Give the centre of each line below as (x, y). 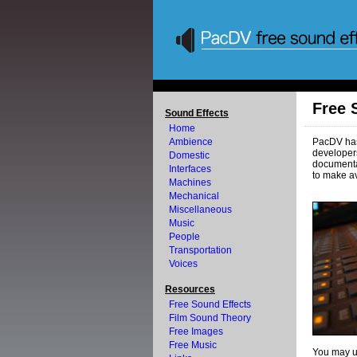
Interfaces (190, 169)
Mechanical (194, 196)
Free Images (196, 331)
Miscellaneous (200, 210)
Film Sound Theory (210, 318)
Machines (190, 182)
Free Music (193, 345)
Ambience (191, 142)
